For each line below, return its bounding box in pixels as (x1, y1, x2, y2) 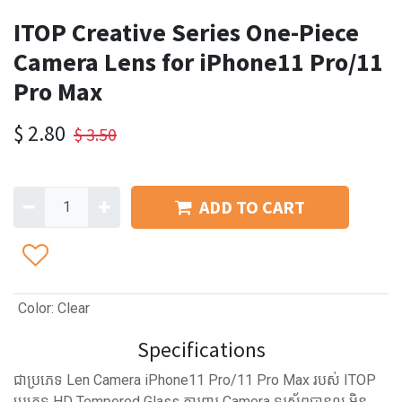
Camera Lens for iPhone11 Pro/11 (13, 46, 383, 78)
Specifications (136, 336, 266, 363)
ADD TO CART (198, 196, 305, 218)
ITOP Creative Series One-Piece (13, 16, 359, 48)
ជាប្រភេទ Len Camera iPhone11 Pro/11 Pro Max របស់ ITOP (13, 371, 376, 389)
